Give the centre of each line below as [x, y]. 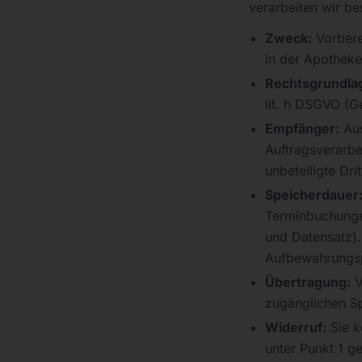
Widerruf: [296, 327]
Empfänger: [302, 128]
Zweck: [288, 38]
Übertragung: [308, 282]
